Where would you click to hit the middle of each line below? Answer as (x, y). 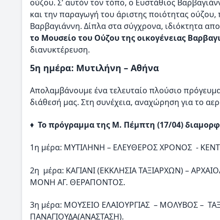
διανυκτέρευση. (60, 50)
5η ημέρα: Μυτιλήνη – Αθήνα (95, 68)
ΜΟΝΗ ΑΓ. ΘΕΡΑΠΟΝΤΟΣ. (78, 182)
